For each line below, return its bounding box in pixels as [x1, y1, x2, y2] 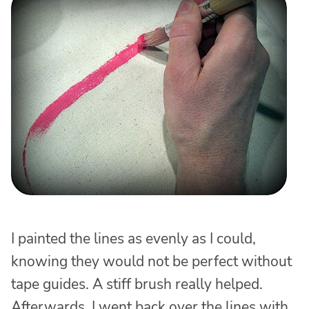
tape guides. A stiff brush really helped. [11, 274, 263, 294]
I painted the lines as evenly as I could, [11, 228, 256, 248]
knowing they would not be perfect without [11, 251, 292, 271]
